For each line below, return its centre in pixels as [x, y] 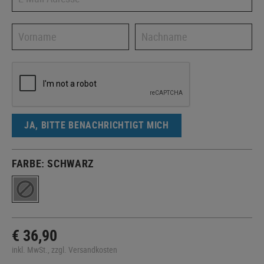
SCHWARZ [71, 163]
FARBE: [30, 163]
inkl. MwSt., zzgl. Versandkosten [65, 249]
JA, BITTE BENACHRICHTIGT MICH [97, 125]
